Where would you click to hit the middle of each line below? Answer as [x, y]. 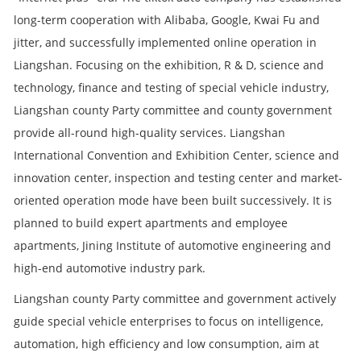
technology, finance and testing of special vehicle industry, [171, 87]
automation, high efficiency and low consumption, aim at [166, 344]
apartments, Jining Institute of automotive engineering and [172, 245]
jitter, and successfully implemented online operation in [165, 42]
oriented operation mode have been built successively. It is [173, 200]
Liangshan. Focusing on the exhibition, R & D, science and [169, 65]
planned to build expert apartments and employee [151, 223]
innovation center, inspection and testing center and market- [178, 178]
